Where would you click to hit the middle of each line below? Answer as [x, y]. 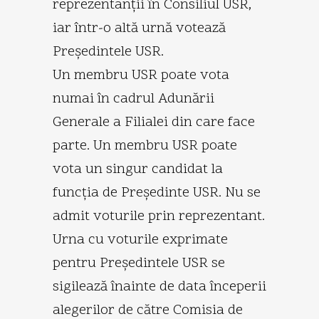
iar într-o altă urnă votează [139, 28]
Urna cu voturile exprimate [140, 240]
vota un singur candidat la [138, 169]
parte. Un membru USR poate [145, 146]
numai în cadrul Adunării [134, 99]
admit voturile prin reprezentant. [159, 216]
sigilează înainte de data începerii [159, 287]
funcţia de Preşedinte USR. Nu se [157, 193]
